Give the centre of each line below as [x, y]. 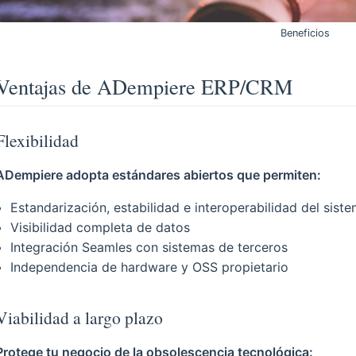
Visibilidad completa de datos [101, 227]
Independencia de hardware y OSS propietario [150, 267]
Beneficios [305, 33]
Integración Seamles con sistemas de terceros [149, 247]
